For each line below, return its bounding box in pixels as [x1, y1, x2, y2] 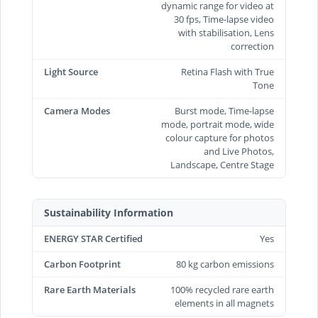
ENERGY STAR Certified [44, 231, 143, 245]
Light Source [44, 65, 98, 78]
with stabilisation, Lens [178, 26, 274, 39]
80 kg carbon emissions [176, 257, 274, 270]
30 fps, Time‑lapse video [174, 12, 274, 26]
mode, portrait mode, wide [161, 117, 274, 131]
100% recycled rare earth [170, 283, 274, 296]
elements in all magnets [175, 296, 274, 309]
